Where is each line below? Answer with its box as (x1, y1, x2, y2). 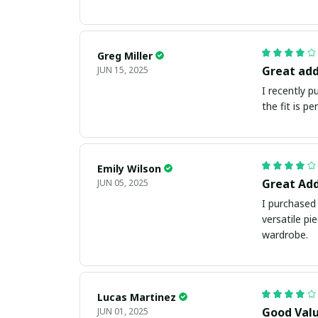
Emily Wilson (97, 161, 161, 175)
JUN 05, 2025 (97, 176, 148, 189)
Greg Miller (97, 48, 153, 62)
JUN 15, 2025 (97, 63, 148, 76)
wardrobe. (262, 227, 308, 241)
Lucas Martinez (97, 290, 176, 304)
